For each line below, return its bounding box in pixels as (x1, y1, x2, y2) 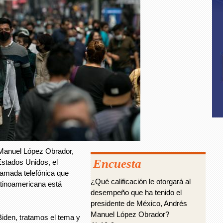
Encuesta (93, 157, 141, 170)
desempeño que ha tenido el (91, 188, 182, 197)
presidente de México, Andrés (91, 199, 187, 208)
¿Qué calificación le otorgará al (91, 177, 191, 186)
